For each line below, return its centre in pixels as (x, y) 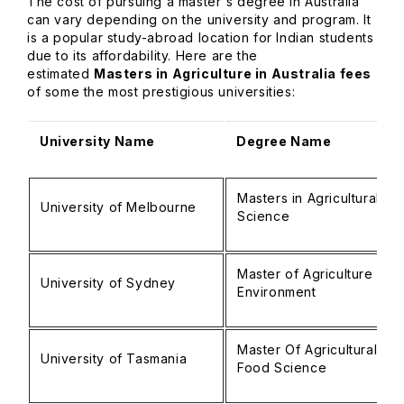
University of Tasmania (114, 358)
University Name (97, 141)
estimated (60, 73)
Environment (277, 292)
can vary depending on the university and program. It (199, 19)
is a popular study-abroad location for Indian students (201, 37)
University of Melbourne (119, 207)
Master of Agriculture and (320, 274)
